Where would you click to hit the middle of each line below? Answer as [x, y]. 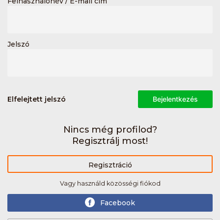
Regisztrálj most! [110, 140]
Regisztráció [110, 165]
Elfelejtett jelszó [37, 99]
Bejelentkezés [175, 99]
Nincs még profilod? [110, 129]
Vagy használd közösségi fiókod [110, 183]
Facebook [118, 203]
